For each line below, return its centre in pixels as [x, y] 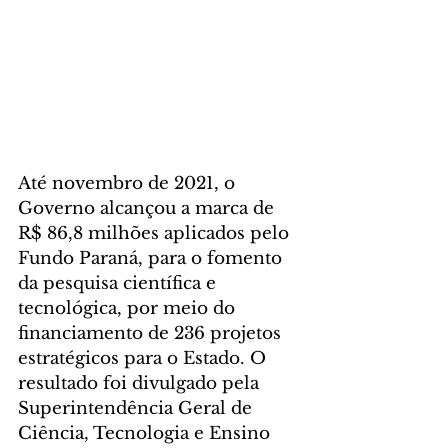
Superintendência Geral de [137, 409]
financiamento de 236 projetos [152, 334]
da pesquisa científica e [119, 284]
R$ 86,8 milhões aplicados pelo [156, 234]
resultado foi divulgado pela [141, 384]
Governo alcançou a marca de [148, 209]
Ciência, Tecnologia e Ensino [146, 434]
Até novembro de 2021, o [129, 184]
